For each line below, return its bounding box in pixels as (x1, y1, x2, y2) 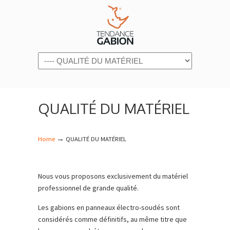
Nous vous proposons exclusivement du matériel (38, 171, 188, 181)
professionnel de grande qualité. (38, 183, 139, 193)
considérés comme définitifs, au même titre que (38, 215, 187, 224)
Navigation (38, 54, 75, 64)
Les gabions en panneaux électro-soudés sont (38, 203, 180, 212)
